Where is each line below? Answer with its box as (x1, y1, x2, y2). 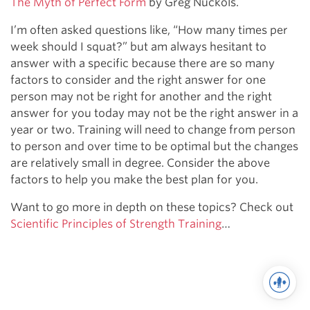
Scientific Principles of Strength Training (10, 217, 221, 231)
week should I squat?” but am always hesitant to (10, 40, 266, 54)
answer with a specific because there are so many (10, 57, 275, 71)
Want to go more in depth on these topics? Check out (10, 201, 293, 215)
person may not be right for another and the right (10, 90, 272, 104)
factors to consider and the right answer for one (10, 73, 266, 87)
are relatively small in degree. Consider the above (10, 156, 270, 170)
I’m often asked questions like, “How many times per (10, 24, 288, 37)
